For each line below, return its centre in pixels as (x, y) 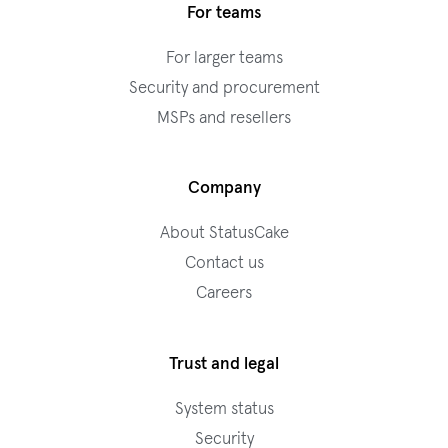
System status (224, 409)
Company (224, 189)
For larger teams (224, 58)
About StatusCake (224, 234)
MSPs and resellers (224, 118)
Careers (224, 294)
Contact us (224, 264)
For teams (224, 13)
